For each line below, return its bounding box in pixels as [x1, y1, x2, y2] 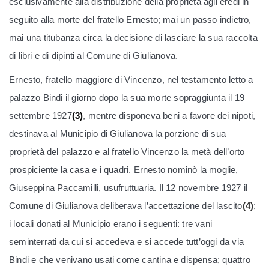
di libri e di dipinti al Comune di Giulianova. [9, 50, 178, 61]
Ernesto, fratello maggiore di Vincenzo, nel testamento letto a [9, 74, 253, 85]
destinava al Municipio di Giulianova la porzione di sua [9, 128, 226, 139]
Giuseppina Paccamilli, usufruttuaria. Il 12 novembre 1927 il [9, 183, 248, 193]
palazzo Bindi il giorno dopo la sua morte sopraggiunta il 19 [9, 92, 245, 103]
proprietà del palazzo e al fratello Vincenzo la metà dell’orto [9, 147, 245, 157]
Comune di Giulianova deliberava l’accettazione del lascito [9, 201, 243, 211]
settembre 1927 [9, 110, 72, 121]
